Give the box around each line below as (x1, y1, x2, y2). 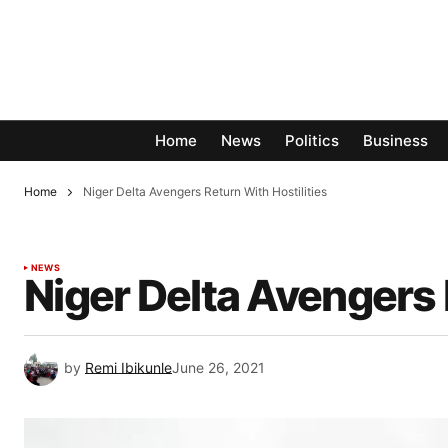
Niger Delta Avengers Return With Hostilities (83, 184, 327, 199)
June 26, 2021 (172, 359, 265, 377)
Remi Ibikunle (85, 359, 172, 377)
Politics (285, 131, 339, 151)
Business (363, 131, 428, 151)
